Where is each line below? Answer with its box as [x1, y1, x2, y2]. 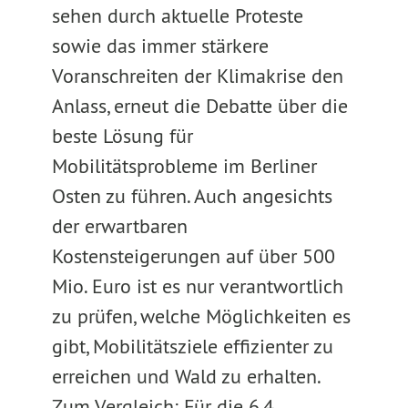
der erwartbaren [51, 213, 188, 239]
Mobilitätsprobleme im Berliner [51, 153, 317, 178]
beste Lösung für [51, 123, 193, 148]
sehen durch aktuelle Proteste [51, 3, 303, 28]
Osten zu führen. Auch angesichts [51, 183, 332, 209]
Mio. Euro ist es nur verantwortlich [51, 273, 343, 299]
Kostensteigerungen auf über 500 [51, 243, 335, 269]
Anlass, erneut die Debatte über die [51, 93, 348, 118]
